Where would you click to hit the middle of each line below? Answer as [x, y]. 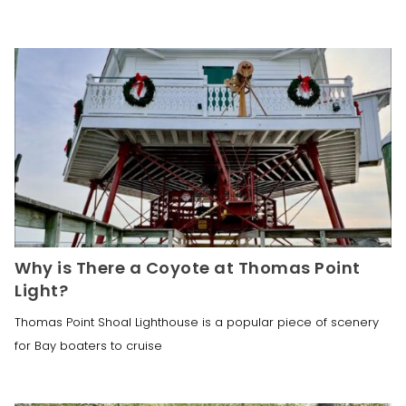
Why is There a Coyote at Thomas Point [188, 267]
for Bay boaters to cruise [88, 345]
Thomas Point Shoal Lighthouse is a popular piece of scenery [197, 322]
